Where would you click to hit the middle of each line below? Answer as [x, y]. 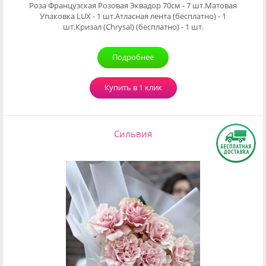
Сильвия [133, 134]
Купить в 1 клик [133, 87]
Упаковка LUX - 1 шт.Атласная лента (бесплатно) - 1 [133, 16]
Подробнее [133, 57]
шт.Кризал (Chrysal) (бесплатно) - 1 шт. [133, 27]
